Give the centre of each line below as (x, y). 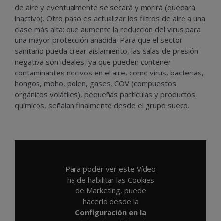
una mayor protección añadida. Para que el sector (99, 40)
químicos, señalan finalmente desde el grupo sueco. (102, 105)
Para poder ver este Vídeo (110, 169)
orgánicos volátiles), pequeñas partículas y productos (105, 94)
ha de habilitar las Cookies (110, 180)
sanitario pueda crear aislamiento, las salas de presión (107, 51)
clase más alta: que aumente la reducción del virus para (108, 29)
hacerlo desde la (110, 202)
